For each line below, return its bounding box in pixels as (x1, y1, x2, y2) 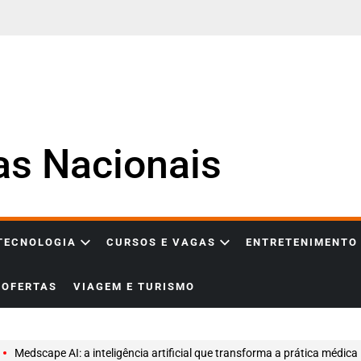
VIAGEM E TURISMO (73, 280, 195, 293)
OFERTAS (2, 280, 57, 293)
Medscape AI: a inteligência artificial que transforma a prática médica (15, 346, 359, 359)
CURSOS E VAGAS (106, 236, 216, 248)
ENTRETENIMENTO (246, 236, 358, 248)
